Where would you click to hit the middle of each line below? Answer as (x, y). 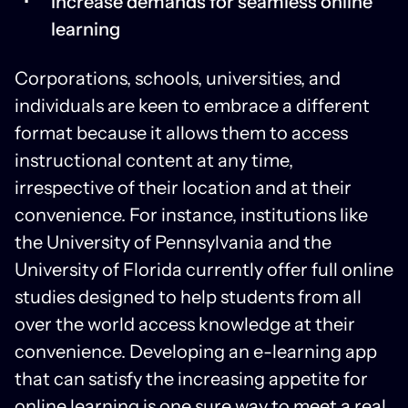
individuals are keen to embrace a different (192, 105)
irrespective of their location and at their (183, 187)
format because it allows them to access (181, 133)
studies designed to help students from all (188, 296)
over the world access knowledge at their (185, 324)
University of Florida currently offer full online (204, 269)
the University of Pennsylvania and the (173, 242)
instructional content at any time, (154, 160)
